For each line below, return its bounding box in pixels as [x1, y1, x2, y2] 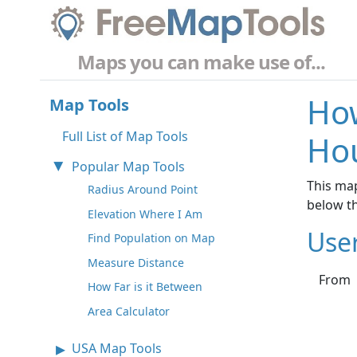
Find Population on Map [88, 230, 215, 246]
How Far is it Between [88, 279, 202, 295]
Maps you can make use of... [77, 49, 325, 76]
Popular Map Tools [72, 158, 185, 176]
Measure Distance [88, 254, 184, 270]
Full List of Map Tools [62, 127, 188, 146]
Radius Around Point [88, 182, 198, 198]
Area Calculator [88, 304, 170, 320]
